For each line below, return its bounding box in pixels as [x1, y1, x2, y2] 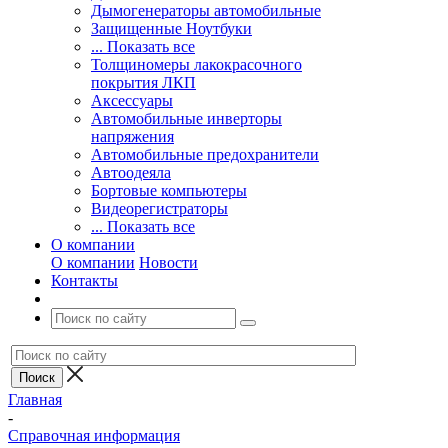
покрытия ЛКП [91, 74, 196, 91]
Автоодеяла [91, 164, 171, 181]
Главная [8, 391, 62, 408]
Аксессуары [91, 92, 173, 109]
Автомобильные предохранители [91, 146, 319, 163]
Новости [139, 254, 198, 271]
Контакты [51, 272, 118, 289]
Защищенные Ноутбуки [91, 20, 252, 37]
